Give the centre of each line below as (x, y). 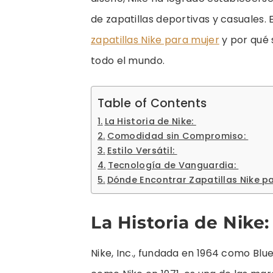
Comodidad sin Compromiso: (178, 136)
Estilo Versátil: (142, 150)
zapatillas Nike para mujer (155, 40)
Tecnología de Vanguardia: (173, 165)
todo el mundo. (129, 60)
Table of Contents (152, 103)
